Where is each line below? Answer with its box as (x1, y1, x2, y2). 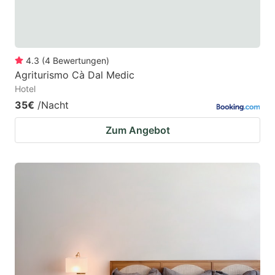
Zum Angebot (105, 123, 170, 136)
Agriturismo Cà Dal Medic (15, 68, 134, 81)
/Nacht (37, 98, 69, 111)
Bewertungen (53, 55, 106, 66)
